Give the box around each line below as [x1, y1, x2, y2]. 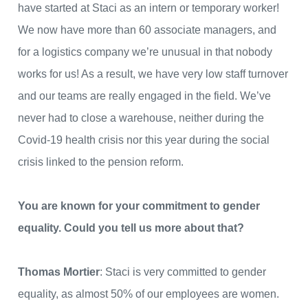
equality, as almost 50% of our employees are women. [18, 288, 279, 300]
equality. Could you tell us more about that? [18, 222, 247, 234]
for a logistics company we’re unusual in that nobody [18, 46, 272, 58]
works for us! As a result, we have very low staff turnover [18, 68, 288, 80]
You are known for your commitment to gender [18, 200, 260, 212]
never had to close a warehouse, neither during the [18, 112, 264, 124]
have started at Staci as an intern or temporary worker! [18, 2, 279, 14]
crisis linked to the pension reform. [18, 156, 184, 168]
